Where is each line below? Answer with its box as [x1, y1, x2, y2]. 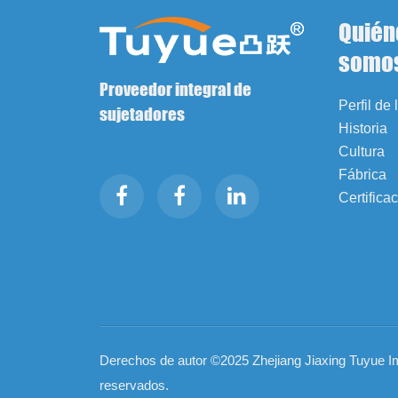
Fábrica [338, 166, 386, 182]
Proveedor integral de [99, 78, 251, 99]
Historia [338, 120, 387, 136]
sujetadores [99, 103, 185, 124]
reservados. [99, 377, 169, 393]
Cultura [338, 143, 385, 159]
